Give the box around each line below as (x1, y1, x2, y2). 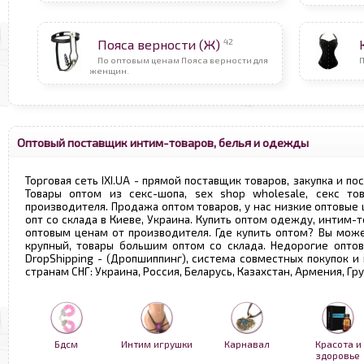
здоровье (316, 349, 360, 361)
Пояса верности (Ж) (97, 36, 220, 52)
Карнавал (224, 338, 270, 349)
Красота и (314, 338, 362, 349)
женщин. (89, 64, 129, 76)
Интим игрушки (120, 338, 193, 349)
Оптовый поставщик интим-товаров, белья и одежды (17, 135, 309, 149)
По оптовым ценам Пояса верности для (97, 54, 268, 65)
